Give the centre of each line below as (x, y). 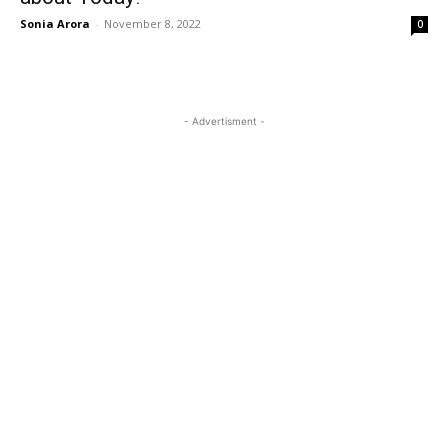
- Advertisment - (224, 121)
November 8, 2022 (152, 23)
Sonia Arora (55, 23)
